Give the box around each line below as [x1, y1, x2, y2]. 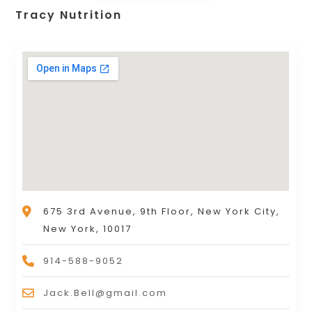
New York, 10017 [43, 221, 132, 235]
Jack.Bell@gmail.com [43, 286, 168, 299]
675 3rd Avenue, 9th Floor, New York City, [43, 204, 281, 218]
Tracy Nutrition [15, 6, 123, 23]
